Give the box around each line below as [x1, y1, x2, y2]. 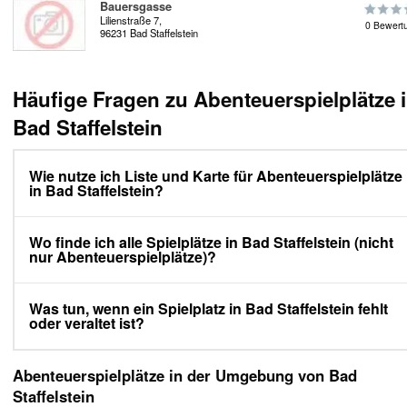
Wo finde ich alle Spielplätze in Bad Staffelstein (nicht [29, 232, 393, 253]
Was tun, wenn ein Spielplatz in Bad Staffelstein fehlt [29, 298, 388, 320]
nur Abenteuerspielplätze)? [29, 246, 216, 268]
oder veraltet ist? [29, 313, 144, 334]
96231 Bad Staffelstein [100, 25, 198, 40]
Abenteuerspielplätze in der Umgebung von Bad [13, 364, 357, 387]
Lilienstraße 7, [100, 13, 162, 27]
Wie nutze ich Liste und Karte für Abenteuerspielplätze [29, 165, 402, 187]
